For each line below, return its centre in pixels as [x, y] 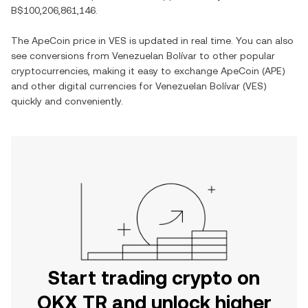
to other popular [236, 56]
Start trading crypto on [154, 278]
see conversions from [62, 56]
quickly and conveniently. [67, 101]
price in [89, 41]
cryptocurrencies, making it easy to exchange [116, 71]
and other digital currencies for [83, 86]
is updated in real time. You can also [210, 41]
